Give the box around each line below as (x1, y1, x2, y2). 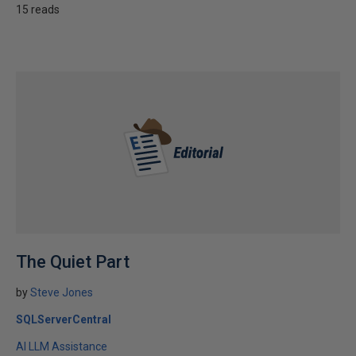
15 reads (16, 3, 60, 16)
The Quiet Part (16, 252, 130, 272)
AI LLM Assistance (16, 340, 107, 353)
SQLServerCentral (16, 313, 111, 326)
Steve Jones (30, 286, 93, 299)
